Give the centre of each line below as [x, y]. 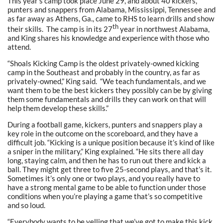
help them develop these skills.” [58, 108]
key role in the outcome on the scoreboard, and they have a [103, 134]
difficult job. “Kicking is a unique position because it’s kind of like [111, 143]
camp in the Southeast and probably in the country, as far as [104, 72]
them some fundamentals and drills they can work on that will [107, 99]
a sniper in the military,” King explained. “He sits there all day [106, 152]
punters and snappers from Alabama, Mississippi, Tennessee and [111, 10]
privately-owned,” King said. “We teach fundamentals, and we [107, 81]
